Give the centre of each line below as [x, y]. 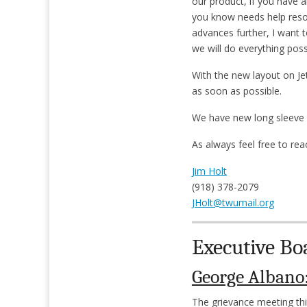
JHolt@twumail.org [233, 202]
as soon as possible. [236, 90]
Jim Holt [209, 171]
